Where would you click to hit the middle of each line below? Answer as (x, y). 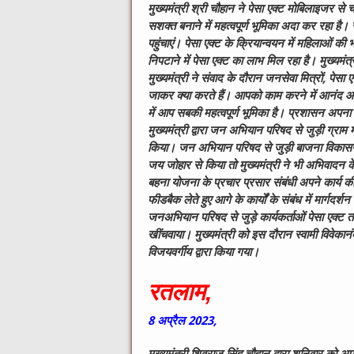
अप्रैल (173, 321)
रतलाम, (180, 292)
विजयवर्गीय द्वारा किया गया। (203, 252)
